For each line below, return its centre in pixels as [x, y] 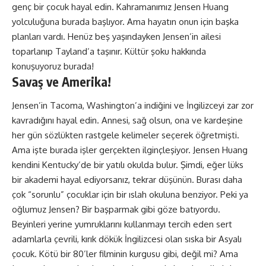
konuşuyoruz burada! [53, 66]
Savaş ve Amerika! [61, 82]
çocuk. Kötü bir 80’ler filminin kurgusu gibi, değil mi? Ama [125, 254]
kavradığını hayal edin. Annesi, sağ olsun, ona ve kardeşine [127, 120]
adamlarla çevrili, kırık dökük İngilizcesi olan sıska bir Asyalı [127, 239]
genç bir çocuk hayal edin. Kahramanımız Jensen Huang [120, 7]
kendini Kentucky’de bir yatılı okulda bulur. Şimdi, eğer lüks [128, 164]
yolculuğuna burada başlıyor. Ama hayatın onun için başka [125, 22]
